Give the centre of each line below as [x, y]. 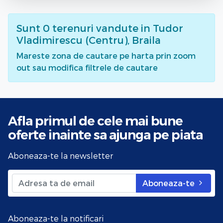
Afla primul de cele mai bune [95, 120]
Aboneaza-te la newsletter [60, 155]
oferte [28, 134]
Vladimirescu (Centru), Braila [89, 40]
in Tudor [162, 28]
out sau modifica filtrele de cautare [87, 67]
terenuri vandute [95, 28]
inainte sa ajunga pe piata [125, 134]
